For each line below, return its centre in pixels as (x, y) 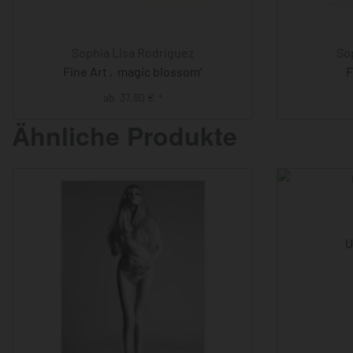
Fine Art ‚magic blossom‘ (133, 71)
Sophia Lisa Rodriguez (132, 52)
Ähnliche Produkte (124, 135)
